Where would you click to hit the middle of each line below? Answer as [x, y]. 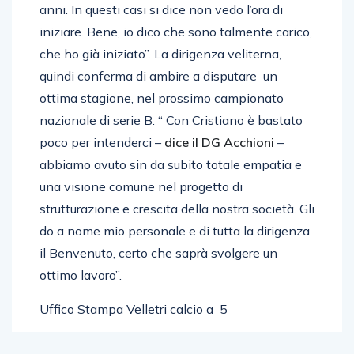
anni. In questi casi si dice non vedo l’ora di [161, 9]
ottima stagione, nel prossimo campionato [162, 98]
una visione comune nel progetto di [141, 186]
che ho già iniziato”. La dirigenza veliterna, [160, 54]
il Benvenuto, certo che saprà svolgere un [158, 253]
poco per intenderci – [102, 142]
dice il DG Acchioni [221, 142]
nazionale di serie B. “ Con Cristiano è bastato [171, 120]
